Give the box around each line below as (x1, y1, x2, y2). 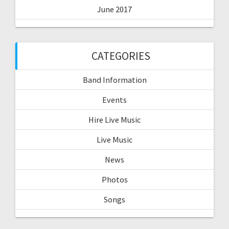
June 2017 (97, 4, 132, 14)
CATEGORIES (91, 49, 150, 63)
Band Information (82, 74, 147, 85)
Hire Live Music (88, 114, 141, 125)
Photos (101, 174, 128, 185)
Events (102, 94, 127, 105)
